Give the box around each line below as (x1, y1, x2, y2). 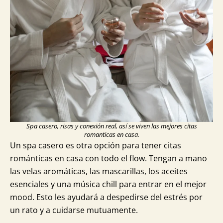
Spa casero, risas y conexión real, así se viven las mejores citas (26, 121, 197, 130)
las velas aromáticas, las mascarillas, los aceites (10, 165, 188, 177)
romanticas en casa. (84, 129, 139, 139)
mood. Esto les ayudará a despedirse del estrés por (10, 191, 203, 203)
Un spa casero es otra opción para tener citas (10, 139, 181, 151)
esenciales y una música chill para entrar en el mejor (10, 178, 207, 190)
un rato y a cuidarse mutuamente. (10, 204, 138, 216)
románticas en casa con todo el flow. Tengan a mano (10, 152, 207, 164)
